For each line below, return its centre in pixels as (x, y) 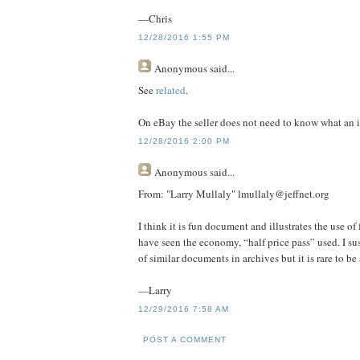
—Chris (155, 18)
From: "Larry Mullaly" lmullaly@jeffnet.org (234, 193)
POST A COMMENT (185, 340)
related (171, 90)
